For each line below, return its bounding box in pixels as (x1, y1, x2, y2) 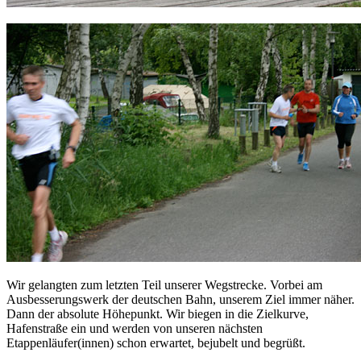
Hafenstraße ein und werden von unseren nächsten (6, 322, 263, 336)
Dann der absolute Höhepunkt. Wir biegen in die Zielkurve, (6, 307, 309, 322)
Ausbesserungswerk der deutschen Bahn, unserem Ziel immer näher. (6, 293, 355, 307)
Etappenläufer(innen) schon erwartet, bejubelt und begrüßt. (6, 336, 305, 351)
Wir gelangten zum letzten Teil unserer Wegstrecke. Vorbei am (6, 278, 322, 293)
